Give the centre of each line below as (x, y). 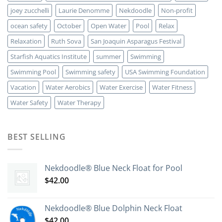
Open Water (109, 26)
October (69, 26)
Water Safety (29, 103)
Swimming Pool (33, 72)
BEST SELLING (37, 137)
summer (109, 57)
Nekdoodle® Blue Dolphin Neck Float (113, 208)
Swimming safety (90, 72)
